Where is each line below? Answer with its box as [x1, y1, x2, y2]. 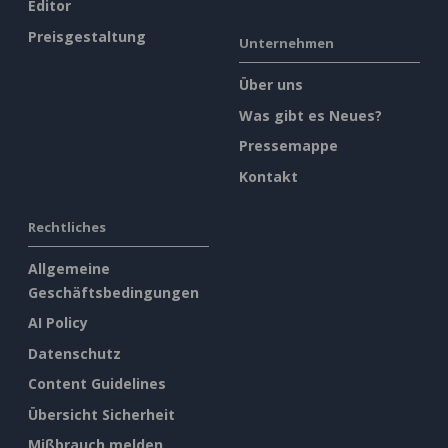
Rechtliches [28, 217, 106, 236]
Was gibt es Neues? [239, 105, 382, 125]
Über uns [239, 75, 303, 95]
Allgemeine [28, 258, 110, 278]
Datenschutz [28, 343, 121, 363]
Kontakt [239, 166, 298, 186]
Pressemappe [239, 136, 338, 156]
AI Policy [28, 313, 88, 333]
